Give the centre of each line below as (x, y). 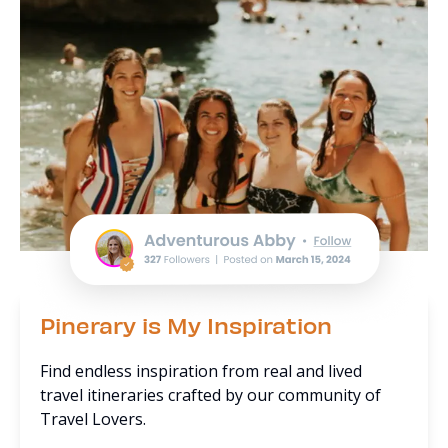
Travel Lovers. (93, 419)
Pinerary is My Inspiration (186, 325)
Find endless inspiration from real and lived (201, 371)
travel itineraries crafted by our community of (210, 395)
